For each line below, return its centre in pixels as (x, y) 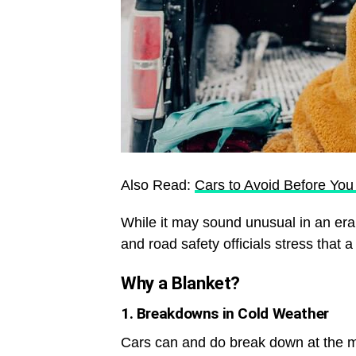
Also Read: (158, 186)
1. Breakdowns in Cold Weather (225, 314)
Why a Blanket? (180, 283)
